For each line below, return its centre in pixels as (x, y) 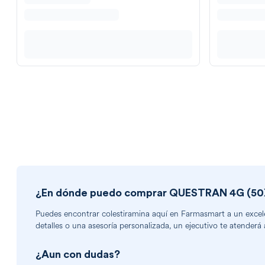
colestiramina (126, 214)
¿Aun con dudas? (78, 255)
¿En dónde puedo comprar (102, 193)
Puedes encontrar (69, 214)
